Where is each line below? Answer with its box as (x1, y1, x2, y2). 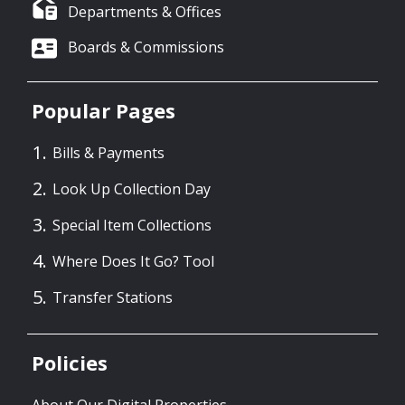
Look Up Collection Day (52, 178, 211, 199)
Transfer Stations (52, 287, 173, 307)
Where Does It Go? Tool (52, 250, 214, 271)
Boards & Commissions (68, 37, 224, 58)
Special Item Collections (52, 214, 212, 235)
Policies (32, 348, 108, 376)
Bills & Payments (52, 142, 165, 163)
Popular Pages (32, 97, 175, 125)
